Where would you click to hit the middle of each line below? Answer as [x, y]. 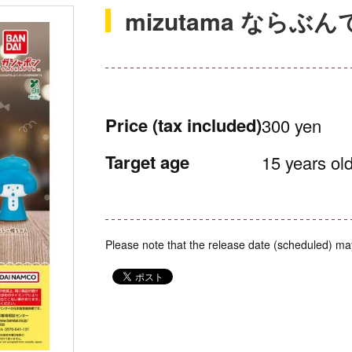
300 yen [291, 125]
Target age [147, 162]
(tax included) [207, 125]
